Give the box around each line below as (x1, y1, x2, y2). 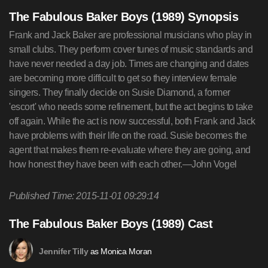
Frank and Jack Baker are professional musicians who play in (9, 30, 252, 40)
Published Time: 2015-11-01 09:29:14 (9, 191, 159, 201)
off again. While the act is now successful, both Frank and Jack (9, 116, 255, 126)
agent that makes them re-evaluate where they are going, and (9, 145, 251, 155)
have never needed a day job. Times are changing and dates (9, 59, 249, 69)
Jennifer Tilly (39, 247, 89, 256)
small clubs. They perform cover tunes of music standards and (9, 44, 253, 54)
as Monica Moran (88, 246, 152, 256)
